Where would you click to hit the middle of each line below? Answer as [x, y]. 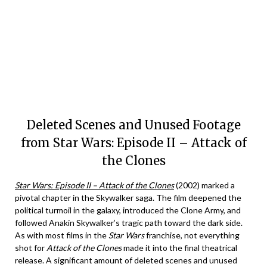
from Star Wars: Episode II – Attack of [133, 143]
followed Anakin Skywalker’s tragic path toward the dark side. [129, 223]
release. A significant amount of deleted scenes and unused [126, 260]
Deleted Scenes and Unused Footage [133, 125]
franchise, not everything [192, 235]
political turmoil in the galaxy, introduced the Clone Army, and [128, 210]
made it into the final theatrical [179, 248]
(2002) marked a [204, 185]
